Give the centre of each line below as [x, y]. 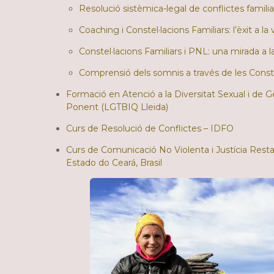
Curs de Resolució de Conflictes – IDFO [150, 129]
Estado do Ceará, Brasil [114, 163]
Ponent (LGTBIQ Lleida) [117, 107]
